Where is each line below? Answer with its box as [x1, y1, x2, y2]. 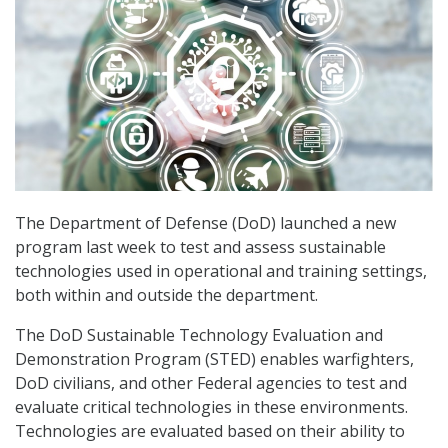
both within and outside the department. [15, 284, 318, 307]
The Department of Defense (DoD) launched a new [15, 212, 396, 235]
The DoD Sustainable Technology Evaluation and [15, 324, 383, 347]
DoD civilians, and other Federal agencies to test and [15, 372, 407, 395]
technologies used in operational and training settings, [15, 260, 427, 283]
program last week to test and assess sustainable [15, 236, 386, 259]
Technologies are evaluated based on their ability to [15, 420, 405, 443]
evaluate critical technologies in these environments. [15, 396, 408, 419]
